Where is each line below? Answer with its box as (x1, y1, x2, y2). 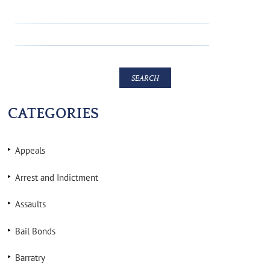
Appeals (14, 145, 45, 156)
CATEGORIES (7, 105, 99, 122)
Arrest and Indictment (14, 171, 98, 183)
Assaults (14, 198, 46, 210)
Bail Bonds (14, 225, 55, 237)
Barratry (14, 252, 45, 263)
